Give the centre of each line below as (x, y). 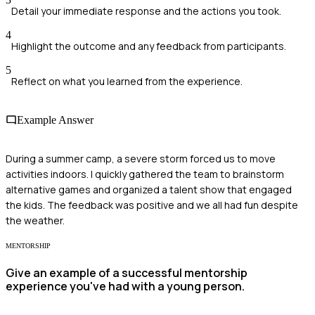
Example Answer (55, 120)
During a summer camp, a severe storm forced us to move (141, 159)
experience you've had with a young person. (125, 286)
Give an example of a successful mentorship (127, 272)
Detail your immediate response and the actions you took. (146, 11)
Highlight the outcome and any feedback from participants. (149, 46)
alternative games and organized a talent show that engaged (149, 190)
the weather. (35, 221)
